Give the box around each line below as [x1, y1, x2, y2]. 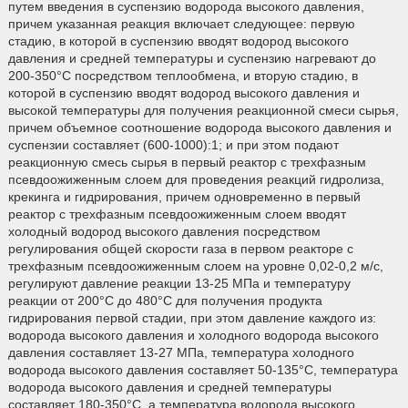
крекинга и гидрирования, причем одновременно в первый [7, 189, 361, 204]
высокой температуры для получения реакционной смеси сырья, [7, 102, 399, 117]
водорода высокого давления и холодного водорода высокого [7, 327, 379, 342]
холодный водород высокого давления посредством [7, 223, 321, 239]
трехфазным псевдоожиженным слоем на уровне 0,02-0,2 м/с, [7, 258, 383, 273]
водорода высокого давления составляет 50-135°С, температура [7, 362, 398, 377]
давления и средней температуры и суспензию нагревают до [7, 50, 376, 66]
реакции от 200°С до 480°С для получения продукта [7, 292, 322, 308]
